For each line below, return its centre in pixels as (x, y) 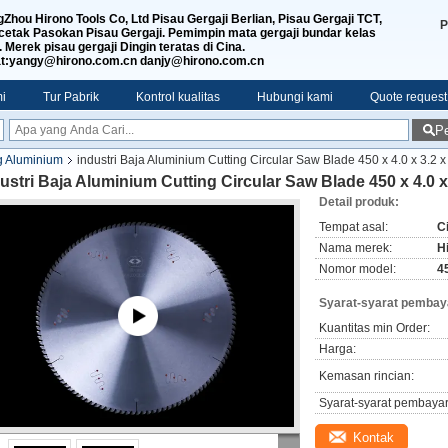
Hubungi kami (295, 97)
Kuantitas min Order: (374, 328)
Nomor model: (357, 269)
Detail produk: (359, 202)
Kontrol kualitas (178, 97)
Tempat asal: (353, 227)
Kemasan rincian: (366, 376)
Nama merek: (355, 248)
